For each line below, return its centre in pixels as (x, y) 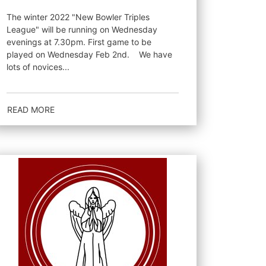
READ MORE (31, 109)
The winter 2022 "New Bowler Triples (78, 17)
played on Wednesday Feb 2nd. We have (70, 54)
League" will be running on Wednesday (82, 29)
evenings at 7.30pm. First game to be (79, 42)
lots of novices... (38, 67)
